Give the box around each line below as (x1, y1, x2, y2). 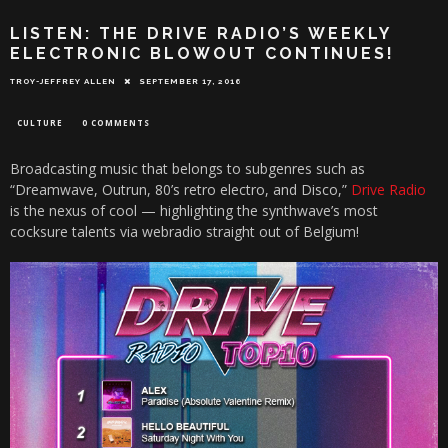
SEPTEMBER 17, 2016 (139, 76, 242, 87)
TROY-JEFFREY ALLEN (10, 76, 116, 87)
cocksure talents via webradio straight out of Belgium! (10, 222, 359, 242)
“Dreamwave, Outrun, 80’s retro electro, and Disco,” (10, 180, 351, 200)
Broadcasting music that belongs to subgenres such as (10, 159, 365, 179)
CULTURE (17, 117, 63, 129)
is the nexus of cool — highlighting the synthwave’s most (10, 201, 378, 221)
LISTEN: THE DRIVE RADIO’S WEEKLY (10, 24, 391, 44)
